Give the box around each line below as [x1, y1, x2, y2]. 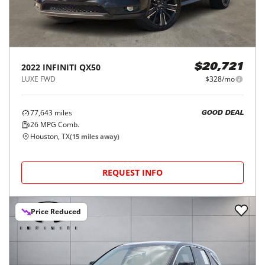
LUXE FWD [21, 74, 56, 85]
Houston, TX [30, 131, 70, 142]
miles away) [79, 132, 119, 141]
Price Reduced [31, 206, 81, 217]
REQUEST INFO [102, 167, 163, 179]
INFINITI [43, 62, 77, 73]
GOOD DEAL [201, 109, 244, 117]
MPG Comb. [38, 119, 79, 130]
